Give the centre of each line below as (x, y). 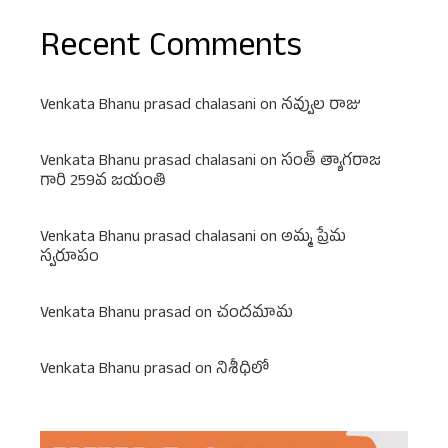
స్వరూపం (69, 258)
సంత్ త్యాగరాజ (331, 162)
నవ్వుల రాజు (320, 106)
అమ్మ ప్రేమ (313, 238)
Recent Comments (171, 49)
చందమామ (254, 314)
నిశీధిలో (242, 370)
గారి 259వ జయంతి (103, 182)
